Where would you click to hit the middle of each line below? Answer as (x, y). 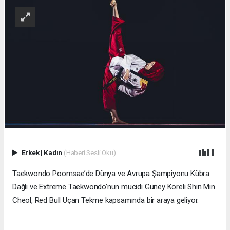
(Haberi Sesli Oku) (90, 153)
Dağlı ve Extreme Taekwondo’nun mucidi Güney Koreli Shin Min (114, 187)
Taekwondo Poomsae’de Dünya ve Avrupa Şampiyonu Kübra (111, 174)
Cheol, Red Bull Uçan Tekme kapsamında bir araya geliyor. (106, 200)
